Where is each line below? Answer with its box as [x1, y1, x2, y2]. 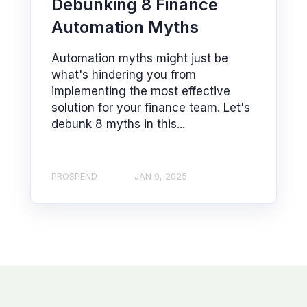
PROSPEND [51, 171, 97, 182]
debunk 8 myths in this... [51, 116, 185, 131]
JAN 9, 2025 [134, 171, 187, 182]
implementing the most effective [51, 84, 230, 98]
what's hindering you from [51, 67, 196, 82]
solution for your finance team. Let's [51, 100, 250, 114]
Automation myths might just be [51, 51, 228, 65]
